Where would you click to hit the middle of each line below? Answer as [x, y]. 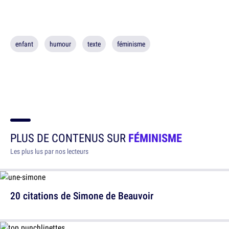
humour [60, 44]
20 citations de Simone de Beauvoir [82, 196]
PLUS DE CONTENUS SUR [69, 138]
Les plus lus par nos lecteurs [49, 152]
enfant [24, 44]
